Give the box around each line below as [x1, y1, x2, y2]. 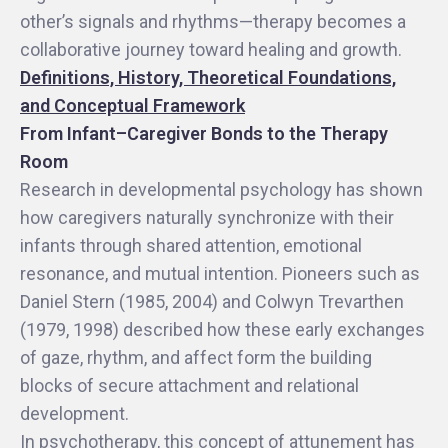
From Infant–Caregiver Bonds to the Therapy [20, 123, 388, 144]
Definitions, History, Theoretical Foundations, [20, 67, 396, 88]
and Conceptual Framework [20, 95, 245, 116]
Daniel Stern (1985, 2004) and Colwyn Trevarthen [20, 291, 404, 312]
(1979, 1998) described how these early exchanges [20, 319, 425, 340]
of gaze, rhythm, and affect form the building [20, 347, 372, 368]
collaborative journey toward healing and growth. [20, 39, 402, 60]
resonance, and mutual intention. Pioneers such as [20, 263, 420, 284]
